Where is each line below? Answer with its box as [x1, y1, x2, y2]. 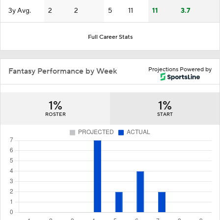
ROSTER [45, 110, 66, 117]
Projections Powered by [148, 65, 212, 73]
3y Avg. [8, 6, 31, 15]
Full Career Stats [87, 33, 133, 41]
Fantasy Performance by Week [8, 66, 117, 76]
